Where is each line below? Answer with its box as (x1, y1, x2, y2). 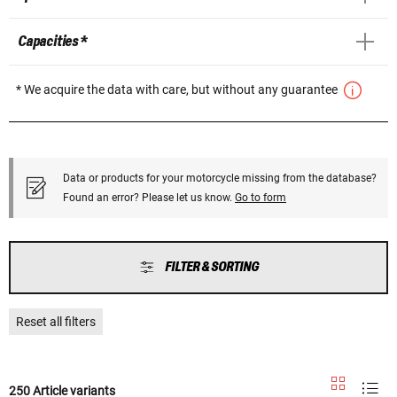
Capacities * (18, 33, 87, 50)
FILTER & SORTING (164, 259, 259, 275)
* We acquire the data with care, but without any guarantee (16, 82, 340, 97)
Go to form (235, 191, 286, 204)
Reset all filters (16, 314, 96, 329)
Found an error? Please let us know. (63, 191, 235, 204)
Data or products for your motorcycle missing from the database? (63, 171, 377, 184)
